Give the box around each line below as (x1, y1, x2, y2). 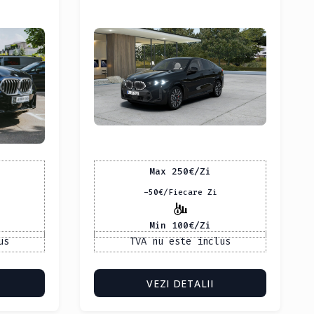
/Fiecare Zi (163, 186, 217, 198)
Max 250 (149, 165, 189, 178)
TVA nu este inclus (130, 234, 231, 248)
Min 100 (149, 219, 189, 232)
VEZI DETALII (146, 276, 214, 290)
